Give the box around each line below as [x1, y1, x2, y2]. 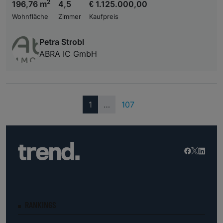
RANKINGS [25, 199, 56, 210]
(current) [92, 99, 124, 110]
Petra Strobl [39, 37, 84, 47]
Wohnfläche [12, 13, 48, 21]
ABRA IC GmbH [39, 49, 97, 59]
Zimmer [58, 13, 81, 21]
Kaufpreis [89, 13, 118, 21]
